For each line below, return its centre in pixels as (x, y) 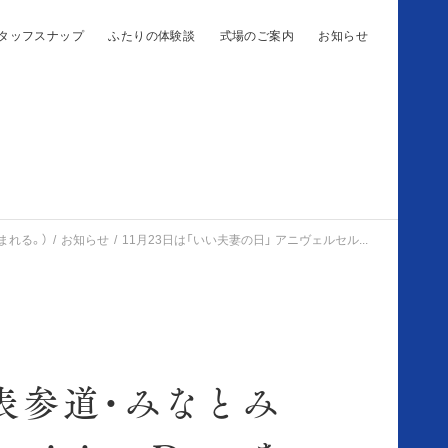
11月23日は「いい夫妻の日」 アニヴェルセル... (245, 239)
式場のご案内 (256, 35)
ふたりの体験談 (152, 35)
